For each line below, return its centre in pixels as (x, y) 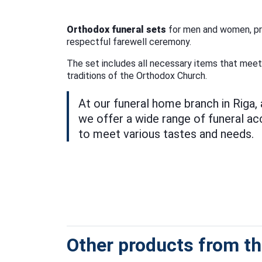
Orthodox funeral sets (116, 29)
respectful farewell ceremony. (129, 42)
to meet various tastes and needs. (166, 134)
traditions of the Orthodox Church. (137, 75)
